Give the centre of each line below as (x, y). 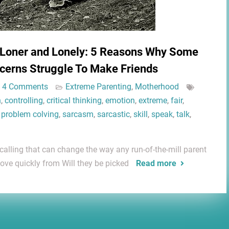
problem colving (30, 114)
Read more (156, 163)
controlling (24, 100)
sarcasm (78, 114)
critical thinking (74, 100)
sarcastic (113, 114)
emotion (120, 100)
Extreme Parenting (98, 87)
